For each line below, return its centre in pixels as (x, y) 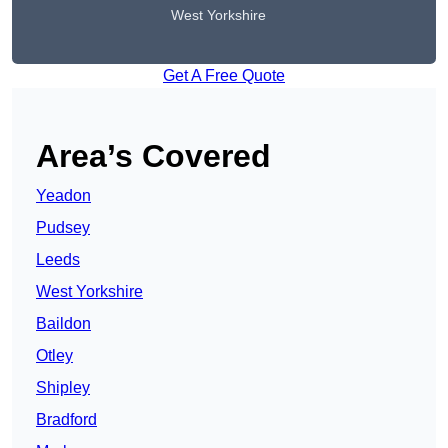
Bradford (66, 420)
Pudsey (63, 228)
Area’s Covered (153, 156)
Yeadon (63, 196)
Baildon (63, 324)
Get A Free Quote (224, 76)
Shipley (63, 388)
